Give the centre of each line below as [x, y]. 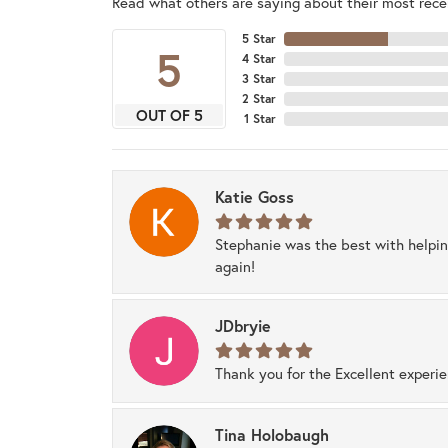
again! [235, 266]
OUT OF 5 [169, 115]
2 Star [259, 99]
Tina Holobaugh [272, 435]
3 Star [259, 79]
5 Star [259, 39]
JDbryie [243, 326]
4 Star [259, 59]
